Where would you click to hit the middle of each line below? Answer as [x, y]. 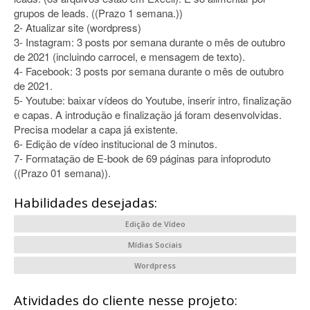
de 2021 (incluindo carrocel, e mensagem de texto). [129, 56]
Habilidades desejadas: [85, 203]
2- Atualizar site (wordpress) [77, 27]
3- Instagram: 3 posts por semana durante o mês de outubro [149, 42]
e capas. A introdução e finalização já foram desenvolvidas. [148, 115]
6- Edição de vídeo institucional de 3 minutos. [116, 144]
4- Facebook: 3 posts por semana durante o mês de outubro [149, 71]
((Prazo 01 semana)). [62, 173]
